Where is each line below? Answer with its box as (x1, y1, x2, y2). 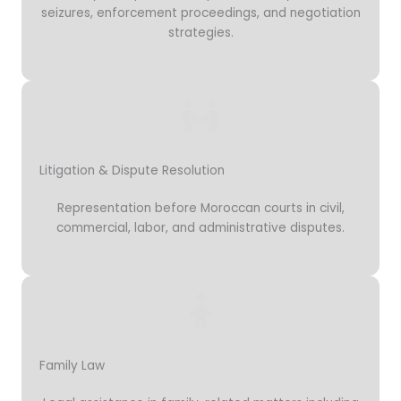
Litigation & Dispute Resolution (39, 162, 225, 179)
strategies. (167, 24, 234, 42)
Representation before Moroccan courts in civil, (56, 200, 345, 217)
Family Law (39, 356, 105, 374)
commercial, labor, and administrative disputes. (56, 219, 345, 236)
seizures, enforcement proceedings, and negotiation (40, 4, 361, 22)
